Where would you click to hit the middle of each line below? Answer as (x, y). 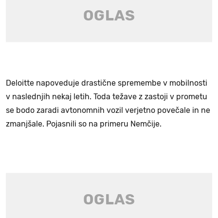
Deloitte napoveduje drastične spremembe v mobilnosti (107, 83)
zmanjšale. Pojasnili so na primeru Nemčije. (84, 124)
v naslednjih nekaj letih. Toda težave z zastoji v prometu (107, 96)
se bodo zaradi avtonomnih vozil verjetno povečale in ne (108, 110)
